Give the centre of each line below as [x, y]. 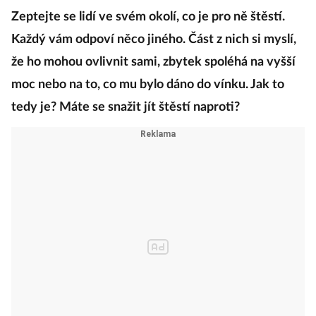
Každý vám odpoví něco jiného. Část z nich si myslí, [154, 39]
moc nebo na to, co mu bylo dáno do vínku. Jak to [148, 85]
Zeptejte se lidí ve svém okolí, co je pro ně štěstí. [148, 17]
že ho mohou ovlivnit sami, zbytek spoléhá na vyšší [153, 62]
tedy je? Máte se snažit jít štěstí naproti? [126, 107]
